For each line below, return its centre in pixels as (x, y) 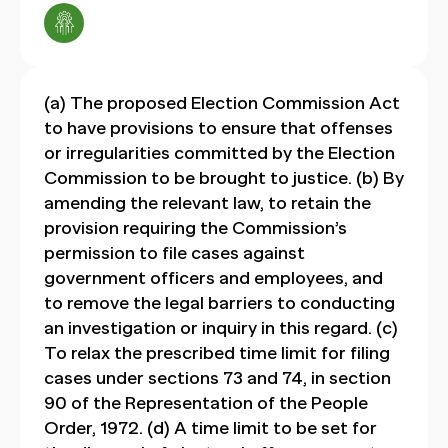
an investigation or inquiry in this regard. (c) (221, 328)
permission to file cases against (174, 253)
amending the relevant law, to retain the (207, 203)
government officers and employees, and (213, 278)
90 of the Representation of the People (206, 403)
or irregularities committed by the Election (219, 153)
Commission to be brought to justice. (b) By (224, 178)
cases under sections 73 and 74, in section (217, 378)
